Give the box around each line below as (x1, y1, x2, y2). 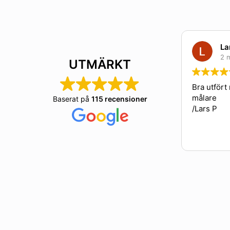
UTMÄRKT (69, 57, 131, 72)
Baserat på (52, 94, 91, 103)
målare (179, 93, 204, 103)
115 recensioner (91, 94, 147, 103)
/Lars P (179, 104, 204, 113)
